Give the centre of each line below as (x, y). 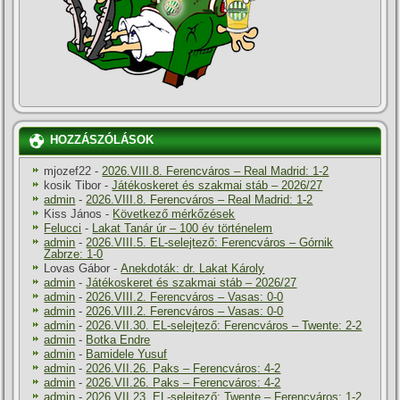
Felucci (63, 229)
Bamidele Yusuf (127, 354)
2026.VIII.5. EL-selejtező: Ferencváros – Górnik (210, 243)
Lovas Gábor (77, 269)
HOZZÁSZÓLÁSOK (102, 140)
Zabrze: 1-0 (74, 254)
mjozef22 (68, 171)
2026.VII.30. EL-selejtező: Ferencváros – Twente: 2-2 (224, 326)
